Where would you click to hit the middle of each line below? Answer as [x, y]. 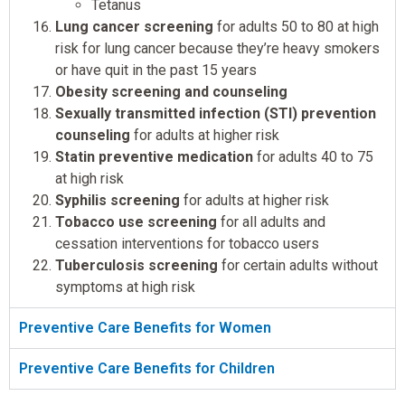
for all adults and [271, 222]
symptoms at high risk [125, 287]
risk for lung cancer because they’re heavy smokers [217, 49]
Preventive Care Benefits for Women [145, 328]
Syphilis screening [118, 201]
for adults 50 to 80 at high [296, 27]
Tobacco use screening [136, 222]
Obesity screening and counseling [171, 92]
